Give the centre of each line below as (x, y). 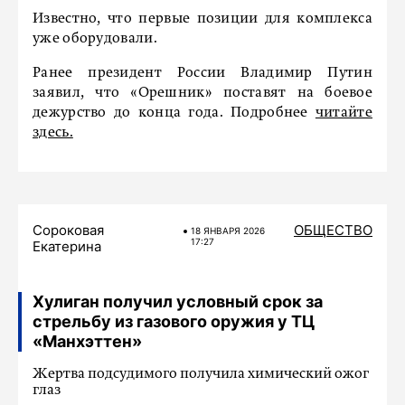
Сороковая (68, 230)
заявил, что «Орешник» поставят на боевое (202, 93)
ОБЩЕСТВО (333, 230)
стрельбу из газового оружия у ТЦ (174, 321)
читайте (344, 113)
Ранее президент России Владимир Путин (202, 73)
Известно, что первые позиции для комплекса (202, 19)
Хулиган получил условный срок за (178, 301)
